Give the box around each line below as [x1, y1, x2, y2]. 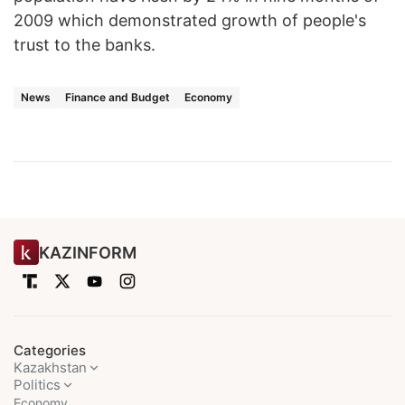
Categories [14, 342, 86, 360]
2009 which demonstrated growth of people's [14, 11, 366, 31]
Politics [14, 376, 61, 394]
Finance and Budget [65, 90, 170, 105]
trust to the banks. [14, 35, 155, 55]
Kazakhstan [14, 359, 87, 377]
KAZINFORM [39, 242, 137, 262]
